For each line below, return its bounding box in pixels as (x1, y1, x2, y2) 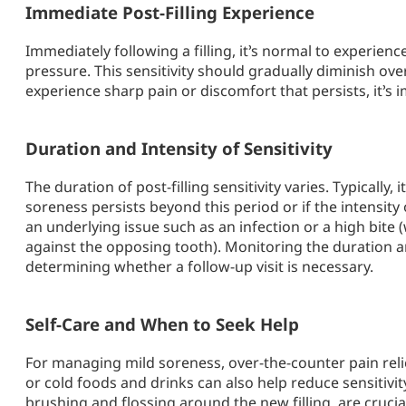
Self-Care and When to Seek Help (25, 312, 299, 335)
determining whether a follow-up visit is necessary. (25, 256, 373, 276)
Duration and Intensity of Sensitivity (25, 137, 333, 160)
